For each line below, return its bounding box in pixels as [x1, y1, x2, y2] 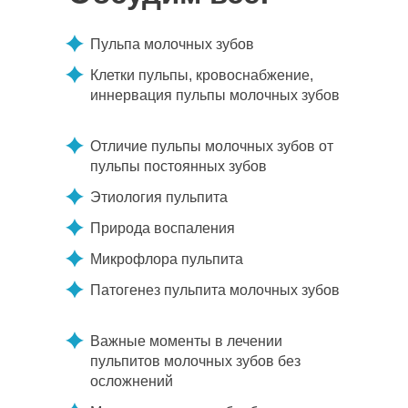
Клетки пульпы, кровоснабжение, [90, 67, 313, 83]
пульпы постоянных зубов [90, 158, 267, 174]
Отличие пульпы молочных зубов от [90, 138, 333, 154]
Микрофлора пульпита [90, 251, 243, 267]
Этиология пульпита [90, 189, 228, 205]
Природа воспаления [90, 220, 235, 236]
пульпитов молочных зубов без [90, 353, 301, 369]
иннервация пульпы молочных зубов [90, 87, 340, 103]
